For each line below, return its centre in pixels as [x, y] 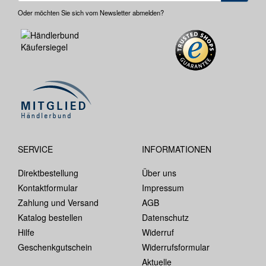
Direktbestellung [48, 172]
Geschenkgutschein [55, 247]
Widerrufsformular [176, 247]
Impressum [163, 187]
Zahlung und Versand [58, 202]
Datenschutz [165, 217]
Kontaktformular [48, 187]
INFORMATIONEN [177, 149]
